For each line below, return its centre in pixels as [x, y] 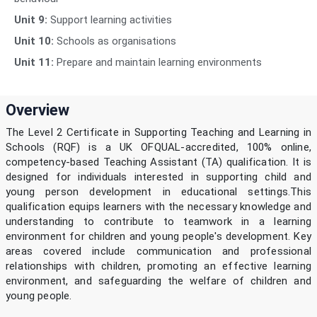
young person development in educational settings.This [158, 192]
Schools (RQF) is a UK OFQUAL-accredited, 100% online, [158, 148]
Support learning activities [110, 20]
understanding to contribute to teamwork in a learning [158, 222]
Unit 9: [31, 20]
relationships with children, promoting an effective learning [158, 266]
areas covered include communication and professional [158, 252]
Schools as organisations [115, 41]
